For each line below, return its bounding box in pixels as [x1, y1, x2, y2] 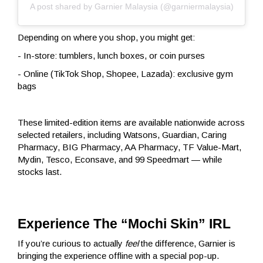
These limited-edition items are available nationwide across [18, 117, 245, 127]
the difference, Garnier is [139, 238, 235, 248]
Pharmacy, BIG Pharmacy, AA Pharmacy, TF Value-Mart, [18, 141, 241, 152]
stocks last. [18, 166, 62, 177]
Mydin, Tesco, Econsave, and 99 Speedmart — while [18, 154, 222, 164]
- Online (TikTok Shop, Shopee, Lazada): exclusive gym [18, 68, 233, 79]
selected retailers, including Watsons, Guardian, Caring [18, 129, 227, 140]
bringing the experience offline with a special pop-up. [18, 250, 219, 261]
